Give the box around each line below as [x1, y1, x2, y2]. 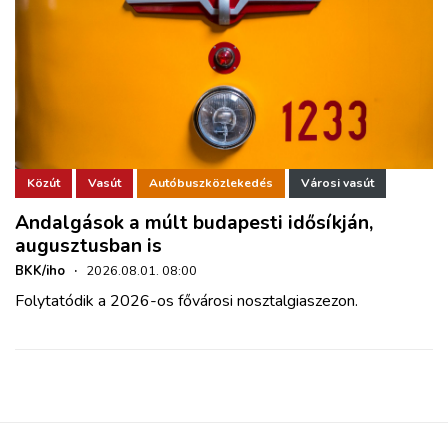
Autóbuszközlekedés [149, 175, 273, 192]
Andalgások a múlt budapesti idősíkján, [15, 209, 373, 236]
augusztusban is [15, 232, 162, 259]
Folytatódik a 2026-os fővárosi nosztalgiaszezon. [15, 289, 358, 312]
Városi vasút [301, 175, 374, 192]
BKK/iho [15, 261, 65, 280]
